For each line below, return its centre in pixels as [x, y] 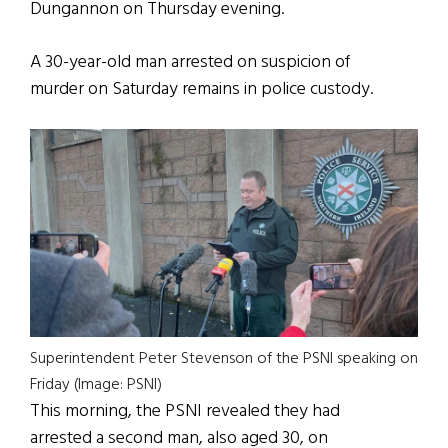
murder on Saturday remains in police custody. [201, 90]
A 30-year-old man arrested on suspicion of [190, 63]
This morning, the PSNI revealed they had [185, 411]
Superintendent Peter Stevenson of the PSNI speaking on [224, 358]
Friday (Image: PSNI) [96, 384]
